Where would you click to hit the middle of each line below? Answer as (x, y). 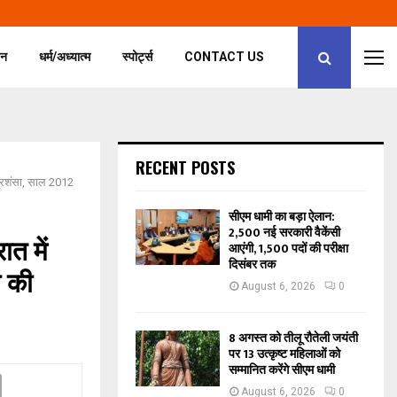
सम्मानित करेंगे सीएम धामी (282, 370)
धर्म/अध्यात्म (65, 57)
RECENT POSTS (185, 167)
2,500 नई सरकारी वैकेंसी (284, 233)
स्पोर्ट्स (138, 57)
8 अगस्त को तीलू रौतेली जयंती (293, 338)
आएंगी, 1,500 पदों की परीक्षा (288, 249)
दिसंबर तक (252, 265)
